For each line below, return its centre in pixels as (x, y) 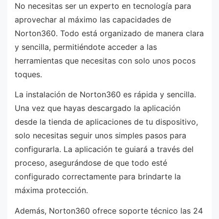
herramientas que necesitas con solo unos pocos (105, 60)
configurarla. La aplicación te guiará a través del (104, 149)
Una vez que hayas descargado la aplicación (98, 108)
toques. (28, 74)
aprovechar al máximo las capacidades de (93, 19)
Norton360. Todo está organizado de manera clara (109, 33)
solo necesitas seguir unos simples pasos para (100, 136)
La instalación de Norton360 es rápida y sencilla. (105, 95)
